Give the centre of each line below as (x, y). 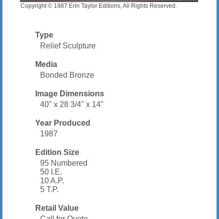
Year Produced (63, 123)
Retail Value (57, 208)
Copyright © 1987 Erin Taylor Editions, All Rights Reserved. (99, 6)
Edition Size (57, 153)
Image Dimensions (70, 94)
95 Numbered (64, 163)
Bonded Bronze (67, 75)
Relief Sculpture (68, 46)
